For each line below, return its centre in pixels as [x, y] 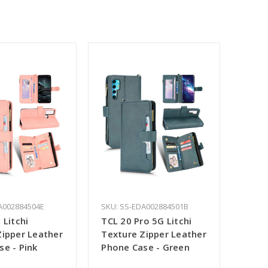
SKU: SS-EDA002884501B [145, 207]
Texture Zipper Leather [154, 234]
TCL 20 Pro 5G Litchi [147, 221]
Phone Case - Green [145, 247]
